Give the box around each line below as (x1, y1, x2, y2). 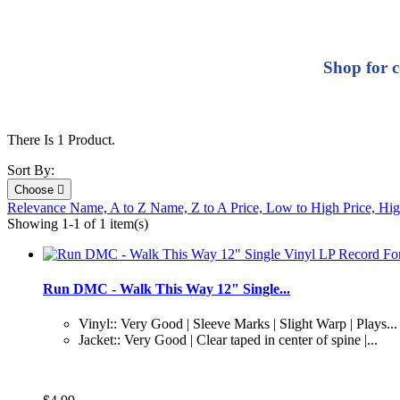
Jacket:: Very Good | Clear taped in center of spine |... (79, 332, 378, 348)
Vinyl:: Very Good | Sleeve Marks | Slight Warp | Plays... (79, 316, 397, 332)
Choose (14, 182, 57, 196)
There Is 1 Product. (7, 131, 115, 147)
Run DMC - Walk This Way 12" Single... (43, 281, 290, 297)
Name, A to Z (70, 199, 150, 215)
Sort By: (7, 162, 54, 178)
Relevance (7, 199, 70, 215)
